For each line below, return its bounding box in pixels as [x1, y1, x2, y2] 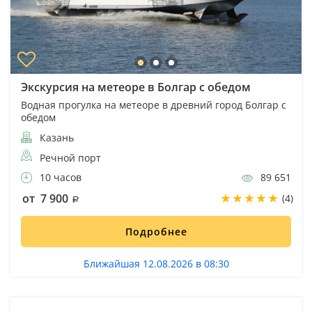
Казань [37, 130, 74, 144]
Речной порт [40, 150, 101, 164]
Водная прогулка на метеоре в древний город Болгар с [21, 97, 286, 111]
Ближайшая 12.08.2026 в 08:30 [83, 256, 229, 270]
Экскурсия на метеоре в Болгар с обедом [21, 79, 251, 95]
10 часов [37, 170, 81, 184]
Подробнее [125, 224, 187, 238]
